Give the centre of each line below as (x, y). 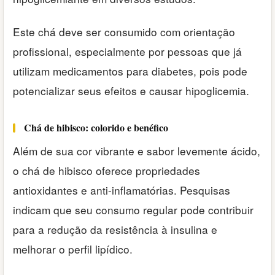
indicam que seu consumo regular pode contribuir (133, 210)
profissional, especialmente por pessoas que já (127, 52)
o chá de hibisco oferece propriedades (107, 170)
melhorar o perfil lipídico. (73, 249)
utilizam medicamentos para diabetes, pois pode (130, 71)
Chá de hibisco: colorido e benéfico (96, 128)
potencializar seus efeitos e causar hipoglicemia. (131, 91)
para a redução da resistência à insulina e (115, 229)
